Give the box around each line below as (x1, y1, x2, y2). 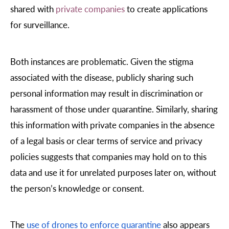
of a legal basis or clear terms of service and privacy (10, 134, 202, 147)
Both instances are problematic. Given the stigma (10, 55, 193, 67)
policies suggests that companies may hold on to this (10, 150, 207, 163)
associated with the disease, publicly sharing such (10, 71, 193, 83)
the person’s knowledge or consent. (10, 181, 146, 194)
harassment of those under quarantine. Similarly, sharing (10, 102, 218, 115)
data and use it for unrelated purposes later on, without (10, 166, 216, 178)
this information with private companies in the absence (10, 118, 215, 131)
